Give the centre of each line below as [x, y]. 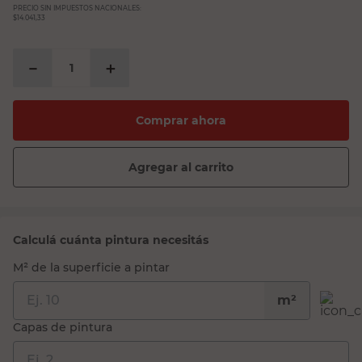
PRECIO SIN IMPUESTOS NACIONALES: [77, 8]
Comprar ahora [181, 120]
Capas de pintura [63, 327]
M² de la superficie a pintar [91, 267]
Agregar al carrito [181, 167]
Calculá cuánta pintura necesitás [111, 240]
